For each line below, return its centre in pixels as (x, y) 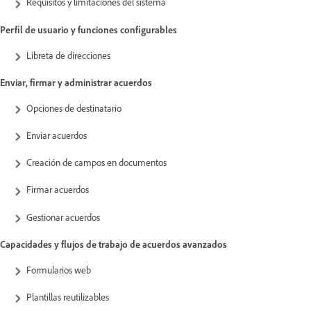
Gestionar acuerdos (63, 217)
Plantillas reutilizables (68, 296)
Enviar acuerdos (59, 135)
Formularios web (60, 269)
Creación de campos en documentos (96, 162)
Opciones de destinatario (74, 108)
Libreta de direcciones (68, 55)
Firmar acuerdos (58, 190)
